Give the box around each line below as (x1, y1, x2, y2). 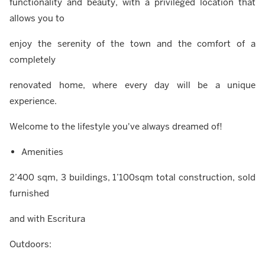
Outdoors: (9, 238, 51, 250)
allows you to (9, 12, 64, 24)
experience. (9, 95, 57, 107)
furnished (9, 188, 49, 199)
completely (9, 54, 56, 66)
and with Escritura (9, 213, 85, 225)
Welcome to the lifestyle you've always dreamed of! (9, 121, 222, 132)
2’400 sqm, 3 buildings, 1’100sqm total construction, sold (9, 172, 256, 183)
